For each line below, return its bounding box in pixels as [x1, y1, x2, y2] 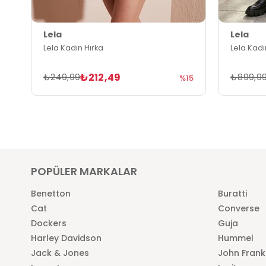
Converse [218, 202, 259, 214]
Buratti [218, 187, 247, 199]
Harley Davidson [31, 232, 102, 244]
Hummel [218, 232, 254, 244]
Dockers [31, 217, 66, 229]
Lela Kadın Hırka [43, 42, 103, 53]
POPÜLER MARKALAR [31, 163, 137, 179]
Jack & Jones [31, 246, 89, 259]
